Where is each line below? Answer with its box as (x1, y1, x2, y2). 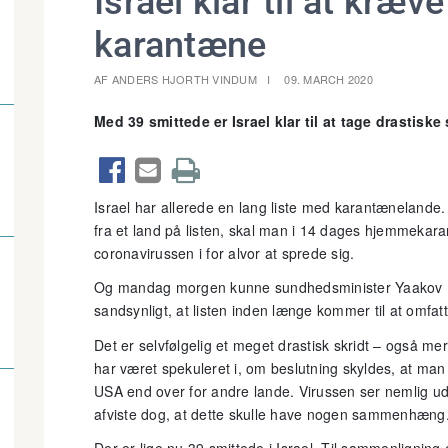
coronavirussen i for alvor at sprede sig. (94, 242, 355, 263)
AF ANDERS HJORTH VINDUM (94, 71, 257, 87)
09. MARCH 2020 (284, 71, 373, 87)
